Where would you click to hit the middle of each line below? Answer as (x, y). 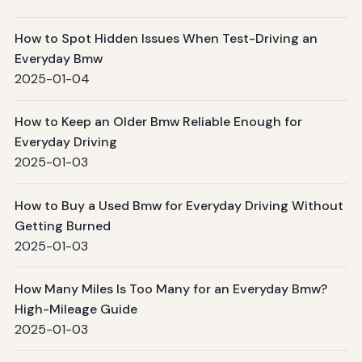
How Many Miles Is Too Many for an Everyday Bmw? (170, 288)
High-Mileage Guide (76, 309)
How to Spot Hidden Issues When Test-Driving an (166, 39)
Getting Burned (62, 225)
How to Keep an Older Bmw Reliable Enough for (158, 122)
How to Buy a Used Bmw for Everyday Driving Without (179, 205)
